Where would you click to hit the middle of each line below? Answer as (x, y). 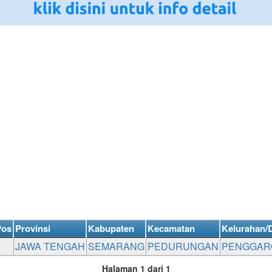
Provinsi (33, 228)
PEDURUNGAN (183, 246)
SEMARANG (116, 246)
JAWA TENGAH (50, 246)
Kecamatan (171, 228)
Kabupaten (111, 228)
